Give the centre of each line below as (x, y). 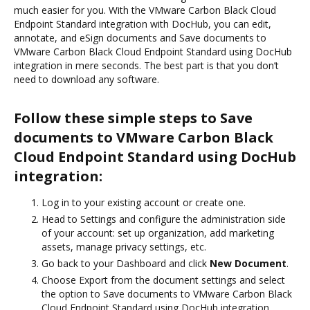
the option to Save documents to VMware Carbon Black (167, 293)
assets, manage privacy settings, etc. (124, 246)
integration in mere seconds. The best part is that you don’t (146, 65)
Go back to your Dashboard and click (126, 263)
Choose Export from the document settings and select (163, 280)
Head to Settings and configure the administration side (164, 219)
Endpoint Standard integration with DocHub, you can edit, (143, 24)
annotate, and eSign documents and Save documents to (140, 37)
